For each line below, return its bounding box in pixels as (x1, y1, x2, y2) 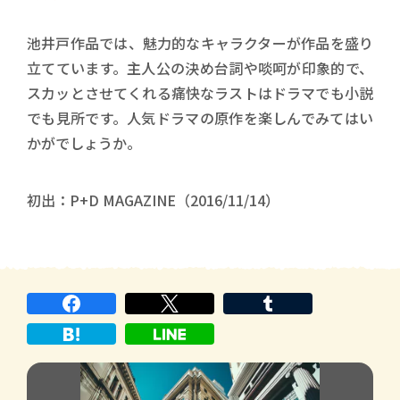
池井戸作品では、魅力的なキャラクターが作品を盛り (27, 32, 373, 54)
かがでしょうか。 (27, 132, 141, 154)
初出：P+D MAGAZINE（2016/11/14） (27, 189, 279, 212)
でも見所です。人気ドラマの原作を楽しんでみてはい (27, 107, 373, 129)
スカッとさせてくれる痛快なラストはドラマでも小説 (27, 82, 373, 104)
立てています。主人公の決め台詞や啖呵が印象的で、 (27, 57, 373, 79)
